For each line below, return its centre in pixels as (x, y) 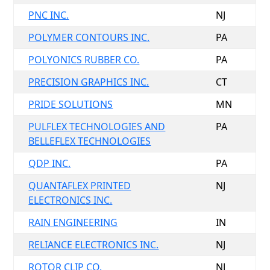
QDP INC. (50, 163)
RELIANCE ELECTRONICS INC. (94, 245)
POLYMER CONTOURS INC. (89, 37)
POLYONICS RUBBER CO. (84, 60)
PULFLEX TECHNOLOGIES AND (97, 127)
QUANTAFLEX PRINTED (80, 186)
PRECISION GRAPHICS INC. (89, 82)
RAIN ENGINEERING (73, 222)
